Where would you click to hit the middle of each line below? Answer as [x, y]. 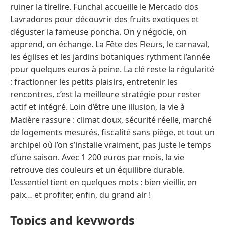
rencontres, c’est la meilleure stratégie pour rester [105, 94]
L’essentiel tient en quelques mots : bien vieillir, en [103, 182]
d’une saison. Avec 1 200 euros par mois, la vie [97, 157]
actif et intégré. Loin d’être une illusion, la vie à [97, 107]
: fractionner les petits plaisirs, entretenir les [94, 82]
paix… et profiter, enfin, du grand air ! [80, 195]
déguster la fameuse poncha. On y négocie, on [98, 31]
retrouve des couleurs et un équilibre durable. [97, 170]
